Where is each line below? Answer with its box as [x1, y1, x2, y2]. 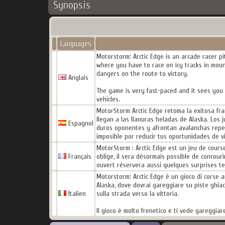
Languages [60, 39, 91, 48]
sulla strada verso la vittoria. [96, 189, 179, 198]
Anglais [66, 73, 88, 82]
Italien [66, 189, 86, 198]
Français [66, 152, 91, 161]
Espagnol [66, 119, 93, 128]
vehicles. [96, 95, 120, 103]
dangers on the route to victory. [96, 69, 188, 78]
